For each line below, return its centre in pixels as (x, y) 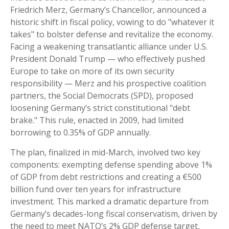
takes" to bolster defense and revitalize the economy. (112, 35)
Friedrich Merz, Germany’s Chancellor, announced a (108, 10)
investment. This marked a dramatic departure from (109, 202)
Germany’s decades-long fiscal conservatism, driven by (114, 214)
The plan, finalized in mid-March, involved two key (105, 153)
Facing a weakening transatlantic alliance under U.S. (109, 47)
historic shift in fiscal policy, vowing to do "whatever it (112, 22)
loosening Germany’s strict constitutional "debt (100, 108)
